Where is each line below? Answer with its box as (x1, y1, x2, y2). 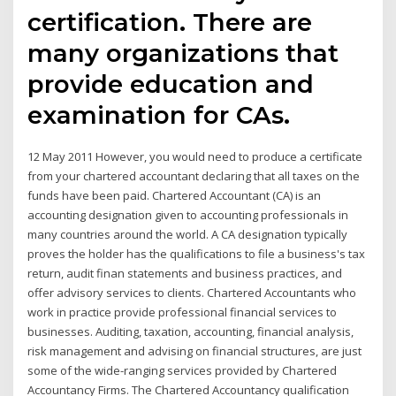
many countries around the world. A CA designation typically (27, 226, 348, 243)
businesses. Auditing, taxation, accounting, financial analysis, (27, 324, 354, 340)
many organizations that (27, 38, 339, 69)
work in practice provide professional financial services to (27, 304, 338, 321)
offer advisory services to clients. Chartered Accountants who (27, 285, 357, 301)
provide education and (27, 69, 315, 100)
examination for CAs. (27, 100, 291, 131)
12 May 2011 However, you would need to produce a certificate (27, 148, 363, 165)
